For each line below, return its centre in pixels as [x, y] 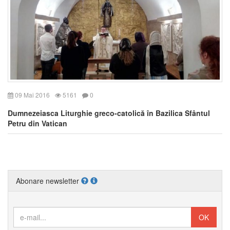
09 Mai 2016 [32, 94]
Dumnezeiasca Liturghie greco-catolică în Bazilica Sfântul [109, 113]
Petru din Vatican [37, 123]
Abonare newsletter [49, 180]
